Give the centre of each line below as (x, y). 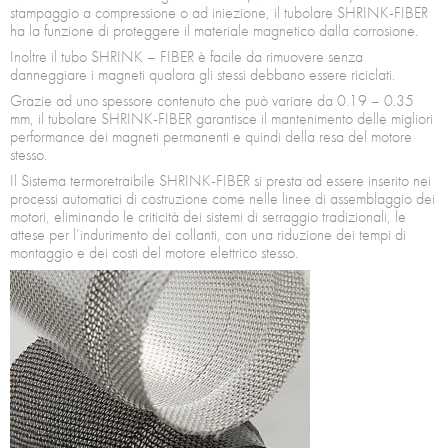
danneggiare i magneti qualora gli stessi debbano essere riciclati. (202, 74)
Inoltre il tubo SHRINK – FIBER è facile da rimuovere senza (186, 56)
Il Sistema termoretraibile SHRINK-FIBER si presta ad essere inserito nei (220, 180)
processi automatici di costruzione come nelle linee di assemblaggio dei (222, 198)
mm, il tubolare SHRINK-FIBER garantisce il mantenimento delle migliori (221, 118)
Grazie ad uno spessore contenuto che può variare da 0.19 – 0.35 (212, 100)
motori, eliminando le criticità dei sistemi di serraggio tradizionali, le (208, 216)
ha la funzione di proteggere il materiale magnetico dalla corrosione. (214, 30)
